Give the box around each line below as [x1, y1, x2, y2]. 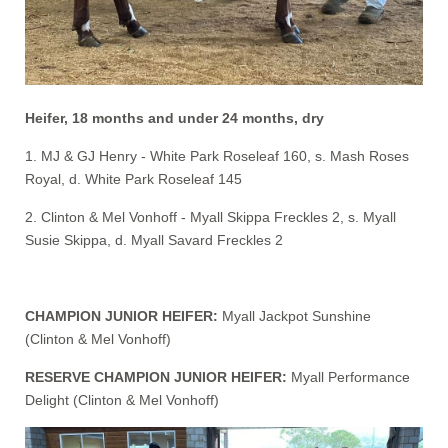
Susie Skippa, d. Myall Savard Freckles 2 [25, 232, 283, 249]
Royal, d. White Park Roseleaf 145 [25, 171, 242, 188]
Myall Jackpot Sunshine [222, 308, 371, 325]
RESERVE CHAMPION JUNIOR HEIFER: [25, 369, 291, 386]
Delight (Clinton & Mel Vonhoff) [25, 392, 219, 409]
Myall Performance [291, 369, 410, 386]
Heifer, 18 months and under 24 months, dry [25, 110, 324, 127]
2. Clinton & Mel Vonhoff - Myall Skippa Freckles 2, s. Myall [25, 209, 396, 226]
